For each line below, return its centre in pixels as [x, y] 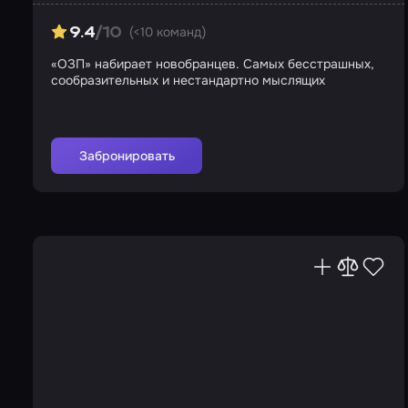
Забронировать [127, 156]
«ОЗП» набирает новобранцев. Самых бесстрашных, [213, 64]
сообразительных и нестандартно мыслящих [188, 80]
